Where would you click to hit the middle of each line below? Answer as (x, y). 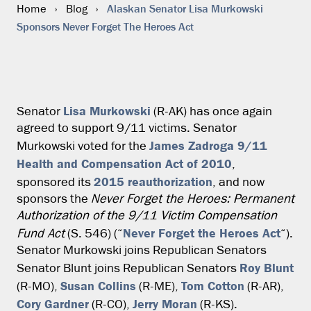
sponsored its (55, 183)
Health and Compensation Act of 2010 (124, 163)
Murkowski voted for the (83, 146)
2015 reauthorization (153, 182)
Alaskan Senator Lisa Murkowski (185, 8)
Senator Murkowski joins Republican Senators (142, 251)
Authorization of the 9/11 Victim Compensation (147, 216)
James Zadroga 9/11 (208, 145)
